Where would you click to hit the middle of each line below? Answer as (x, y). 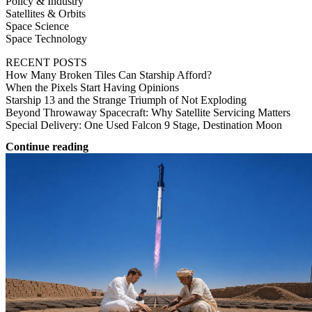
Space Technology (46, 38)
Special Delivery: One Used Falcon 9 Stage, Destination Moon (144, 125)
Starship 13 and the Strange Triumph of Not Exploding (126, 100)
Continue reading (47, 146)
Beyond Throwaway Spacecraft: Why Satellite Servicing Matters (148, 112)
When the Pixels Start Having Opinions (92, 87)
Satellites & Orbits (46, 13)
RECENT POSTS (46, 62)
